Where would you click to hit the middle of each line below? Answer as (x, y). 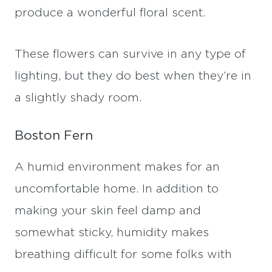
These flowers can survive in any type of (130, 55)
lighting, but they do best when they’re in (133, 76)
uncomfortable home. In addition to (117, 189)
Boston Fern (54, 136)
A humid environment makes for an (117, 167)
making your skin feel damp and (108, 211)
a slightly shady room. (78, 98)
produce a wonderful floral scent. (110, 13)
